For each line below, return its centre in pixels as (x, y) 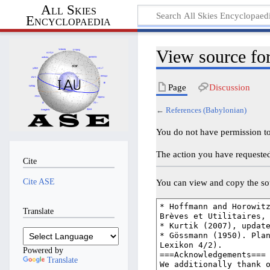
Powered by (43, 250)
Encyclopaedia (69, 21)
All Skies (68, 10)
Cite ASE (39, 182)
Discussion (229, 87)
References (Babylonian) (206, 110)
